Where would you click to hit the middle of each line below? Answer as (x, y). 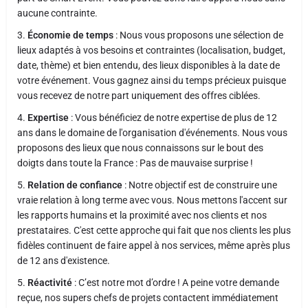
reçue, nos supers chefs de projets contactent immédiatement (148, 298)
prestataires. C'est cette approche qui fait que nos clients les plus (154, 230)
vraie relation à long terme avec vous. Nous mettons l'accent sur (152, 200)
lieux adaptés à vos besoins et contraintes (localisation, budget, (151, 50)
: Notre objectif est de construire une (200, 185)
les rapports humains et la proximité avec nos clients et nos (142, 215)
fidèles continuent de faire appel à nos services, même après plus (154, 245)
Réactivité (50, 283)
